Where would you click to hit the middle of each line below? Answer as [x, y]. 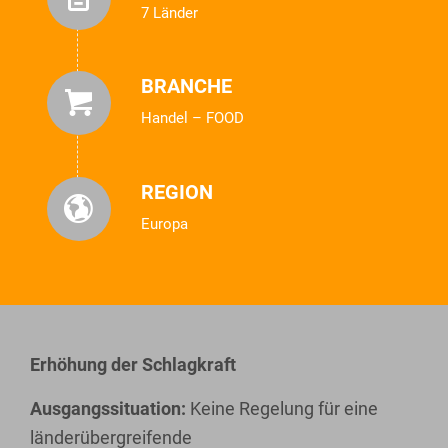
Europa [164, 223]
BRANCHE [186, 86]
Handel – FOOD [192, 118]
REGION [176, 191]
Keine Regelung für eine [282, 409]
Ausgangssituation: [108, 409]
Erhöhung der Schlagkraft [133, 365]
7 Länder [169, 12]
